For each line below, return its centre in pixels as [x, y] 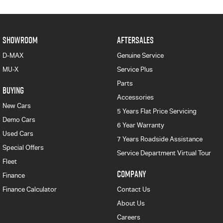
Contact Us [133, 190]
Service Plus [135, 70]
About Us [131, 204]
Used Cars [18, 134]
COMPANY [131, 174]
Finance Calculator [30, 190]
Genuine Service [140, 56]
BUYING [13, 91]
